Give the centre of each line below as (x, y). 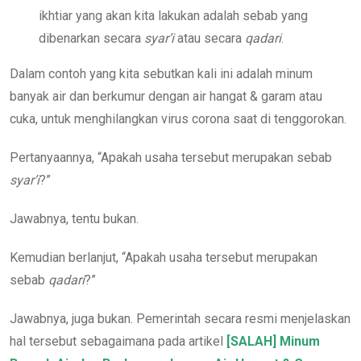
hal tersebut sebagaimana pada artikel (118, 341)
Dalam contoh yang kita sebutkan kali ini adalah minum (161, 73)
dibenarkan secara (91, 38)
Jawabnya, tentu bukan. (74, 218)
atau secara (210, 38)
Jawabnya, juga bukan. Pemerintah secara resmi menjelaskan (180, 318)
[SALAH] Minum (273, 341)
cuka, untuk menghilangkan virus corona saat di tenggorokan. (178, 118)
